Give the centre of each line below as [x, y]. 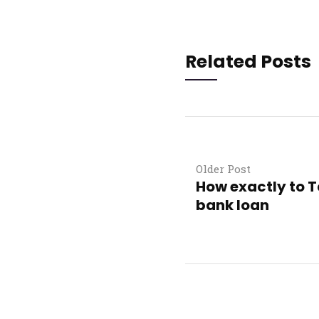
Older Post [223, 169]
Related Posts [248, 62]
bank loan [232, 205]
